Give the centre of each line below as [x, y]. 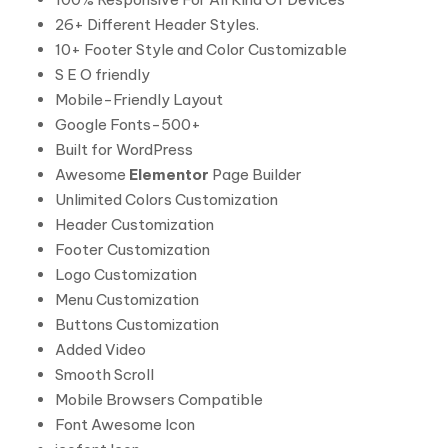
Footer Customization [132, 249]
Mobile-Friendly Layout [139, 99]
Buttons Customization [137, 324]
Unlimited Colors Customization [166, 199]
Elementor [170, 174]
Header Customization [134, 224]
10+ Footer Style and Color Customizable [201, 49]
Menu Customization [127, 299]
